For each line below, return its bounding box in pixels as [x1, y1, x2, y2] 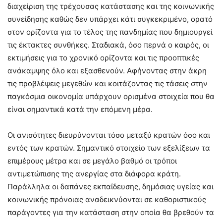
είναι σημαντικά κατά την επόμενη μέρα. [7, 104, 153, 114]
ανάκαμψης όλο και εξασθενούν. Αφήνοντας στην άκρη [7, 65, 207, 75]
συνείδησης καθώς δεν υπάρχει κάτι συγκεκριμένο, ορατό [7, 14, 213, 24]
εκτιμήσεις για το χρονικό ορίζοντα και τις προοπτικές [7, 53, 199, 62]
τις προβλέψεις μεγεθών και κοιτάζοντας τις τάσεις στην [7, 78, 208, 88]
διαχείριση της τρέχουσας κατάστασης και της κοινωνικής [7, 1, 214, 11]
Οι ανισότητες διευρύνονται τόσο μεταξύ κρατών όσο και [7, 130, 210, 140]
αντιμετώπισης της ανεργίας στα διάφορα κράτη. [7, 168, 181, 178]
